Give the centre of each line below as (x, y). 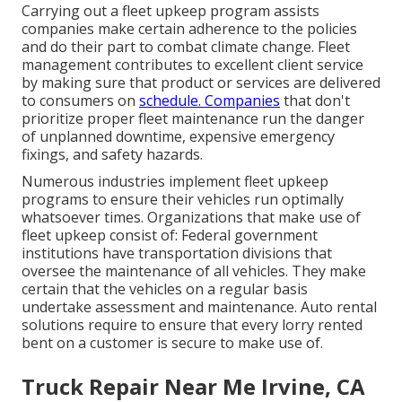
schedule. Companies (210, 101)
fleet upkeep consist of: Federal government (170, 236)
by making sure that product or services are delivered (201, 83)
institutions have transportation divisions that (177, 253)
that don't (315, 101)
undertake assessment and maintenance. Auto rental (199, 307)
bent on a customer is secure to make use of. (172, 343)
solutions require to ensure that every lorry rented (192, 325)
